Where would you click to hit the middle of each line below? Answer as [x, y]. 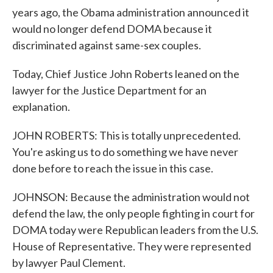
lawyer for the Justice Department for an [109, 90]
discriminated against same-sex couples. [107, 45]
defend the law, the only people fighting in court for [133, 213]
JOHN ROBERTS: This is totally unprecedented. [126, 135]
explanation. [41, 107]
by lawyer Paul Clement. [69, 263]
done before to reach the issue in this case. [113, 168]
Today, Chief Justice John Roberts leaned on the [126, 74]
